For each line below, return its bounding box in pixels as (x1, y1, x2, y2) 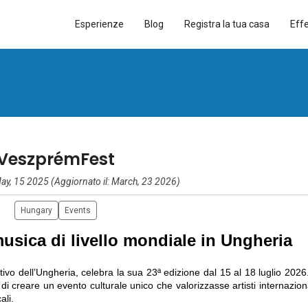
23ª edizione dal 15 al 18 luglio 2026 (146, 266, 307, 278)
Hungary (21, 206, 53, 215)
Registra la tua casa (184, 19, 270, 30)
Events (65, 206, 91, 215)
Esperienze (75, 19, 124, 30)
